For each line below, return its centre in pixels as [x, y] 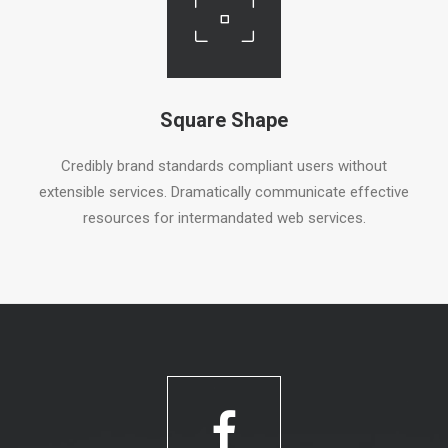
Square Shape [224, 119]
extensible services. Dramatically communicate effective [224, 191]
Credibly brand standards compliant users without [224, 165]
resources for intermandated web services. [224, 217]
